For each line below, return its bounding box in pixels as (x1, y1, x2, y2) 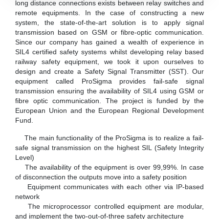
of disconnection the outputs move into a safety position (15, 173, 187, 181)
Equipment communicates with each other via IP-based (15, 182, 204, 191)
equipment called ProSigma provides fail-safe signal (15, 77, 204, 85)
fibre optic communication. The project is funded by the (15, 96, 204, 105)
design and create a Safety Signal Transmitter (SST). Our (15, 67, 204, 75)
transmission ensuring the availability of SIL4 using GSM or (15, 87, 204, 95)
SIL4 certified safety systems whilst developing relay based (15, 47, 204, 56)
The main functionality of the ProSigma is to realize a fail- (15, 133, 204, 142)
